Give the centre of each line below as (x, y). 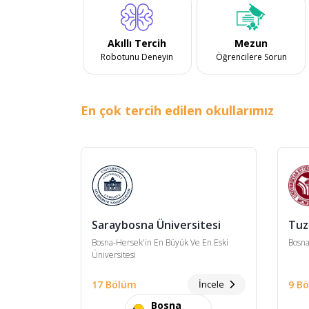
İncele (213, 285)
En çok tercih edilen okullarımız (177, 110)
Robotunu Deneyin (137, 57)
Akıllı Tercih (137, 43)
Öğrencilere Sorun (251, 57)
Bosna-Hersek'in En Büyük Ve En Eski (160, 242)
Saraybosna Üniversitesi (156, 225)
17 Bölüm (114, 285)
